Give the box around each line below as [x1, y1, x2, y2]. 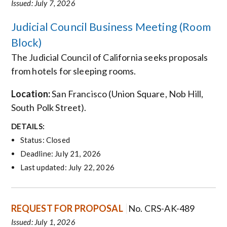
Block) [11, 35, 43, 49]
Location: [11, 88, 51, 99]
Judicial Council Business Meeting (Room [11, 20, 211, 33]
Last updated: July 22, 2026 [20, 163, 115, 172]
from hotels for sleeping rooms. [11, 65, 136, 77]
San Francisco [50, 88, 109, 99]
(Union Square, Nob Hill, [108, 88, 204, 99]
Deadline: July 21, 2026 [20, 149, 101, 159]
